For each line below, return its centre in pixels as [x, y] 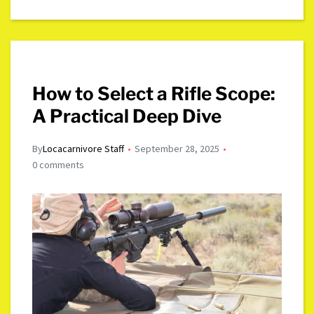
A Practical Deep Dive [127, 116]
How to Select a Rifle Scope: [154, 93]
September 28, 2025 [177, 148]
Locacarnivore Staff [84, 148]
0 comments [59, 164]
